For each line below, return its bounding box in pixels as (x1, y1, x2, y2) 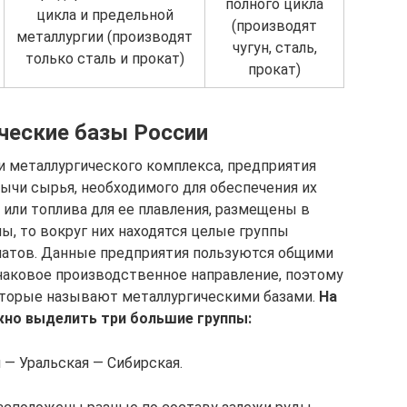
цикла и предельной (35, 5, 174, 24)
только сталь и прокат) (25, 49, 184, 67)
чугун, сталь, (232, 38, 317, 56)
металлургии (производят (16, 27, 193, 45)
